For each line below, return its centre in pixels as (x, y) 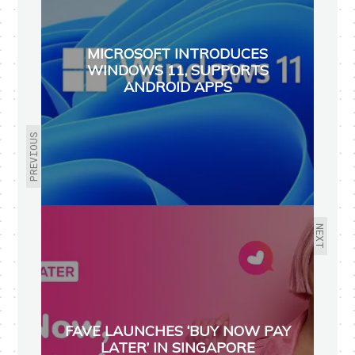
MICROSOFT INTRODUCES (177, 53)
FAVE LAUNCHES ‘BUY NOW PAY (177, 330)
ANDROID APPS (177, 86)
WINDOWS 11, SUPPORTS (177, 70)
